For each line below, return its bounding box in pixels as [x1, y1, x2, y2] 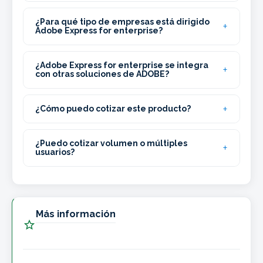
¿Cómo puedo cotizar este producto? [35, 104, 191, 114]
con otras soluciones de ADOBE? [35, 69, 169, 79]
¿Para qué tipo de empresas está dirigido [35, 17, 210, 27]
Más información [36, 208, 116, 220]
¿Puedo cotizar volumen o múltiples [35, 139, 187, 149]
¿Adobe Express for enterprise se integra [35, 60, 208, 70]
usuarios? [35, 147, 75, 157]
